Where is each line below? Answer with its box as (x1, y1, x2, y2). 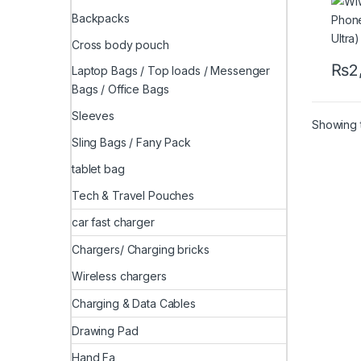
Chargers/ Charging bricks (72, 243, 210, 257)
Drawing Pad (72, 323, 139, 338)
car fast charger (72, 215, 155, 230)
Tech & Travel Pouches (72, 188, 195, 202)
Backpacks (72, 10, 130, 25)
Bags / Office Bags (72, 82, 169, 97)
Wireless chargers (72, 268, 167, 283)
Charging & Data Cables (72, 296, 196, 310)
